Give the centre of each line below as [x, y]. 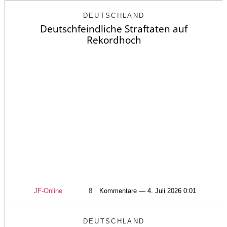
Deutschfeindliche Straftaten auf [114, 29]
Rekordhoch [114, 40]
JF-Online [48, 191]
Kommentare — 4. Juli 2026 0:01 [148, 191]
